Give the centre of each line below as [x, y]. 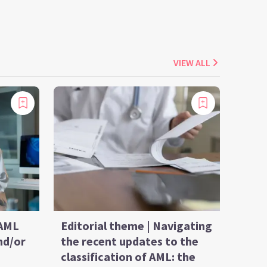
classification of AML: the [128, 256]
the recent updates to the [130, 241]
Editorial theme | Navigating [137, 225]
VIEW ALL [192, 62]
